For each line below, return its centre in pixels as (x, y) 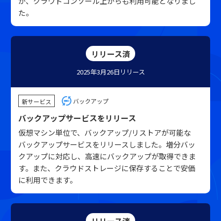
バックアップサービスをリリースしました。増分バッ (107, 144)
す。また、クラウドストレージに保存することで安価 (107, 168)
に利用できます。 (48, 180)
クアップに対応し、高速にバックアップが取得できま (107, 156)
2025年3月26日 (98, 72)
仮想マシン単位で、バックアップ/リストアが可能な (105, 132)
